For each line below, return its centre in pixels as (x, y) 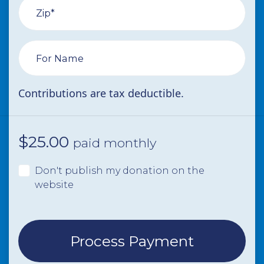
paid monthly (115, 143)
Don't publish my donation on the (120, 171)
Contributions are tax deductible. (101, 93)
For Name (60, 58)
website (55, 185)
